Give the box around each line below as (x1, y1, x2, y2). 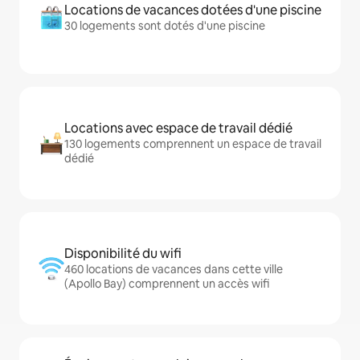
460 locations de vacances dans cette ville (64, 262, 283, 276)
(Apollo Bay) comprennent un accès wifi (64, 276, 269, 291)
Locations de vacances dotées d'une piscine (64, 2, 321, 18)
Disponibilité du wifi (64, 245, 182, 262)
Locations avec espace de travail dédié (64, 120, 292, 137)
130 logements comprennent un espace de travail (64, 137, 321, 151)
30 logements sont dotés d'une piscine (64, 18, 265, 33)
